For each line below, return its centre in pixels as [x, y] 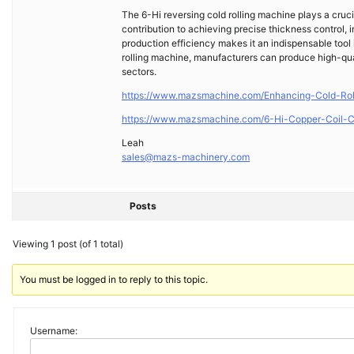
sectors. [139, 72]
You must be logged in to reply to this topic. [114, 280]
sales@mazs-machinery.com [186, 157]
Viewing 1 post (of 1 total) [68, 244]
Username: [54, 331]
